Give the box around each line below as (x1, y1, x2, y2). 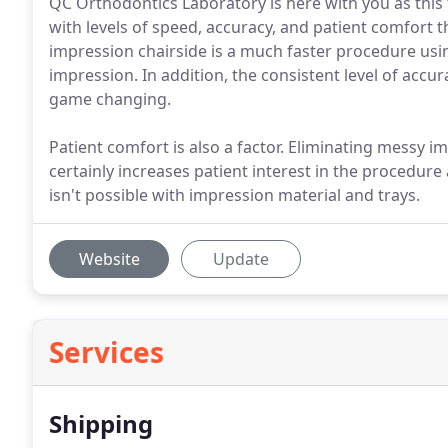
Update (213, 248, 269, 270)
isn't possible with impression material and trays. (49, 184, 420, 206)
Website (78, 248, 140, 270)
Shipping (49, 407, 153, 440)
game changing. (49, 88, 171, 110)
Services (49, 333, 164, 371)
